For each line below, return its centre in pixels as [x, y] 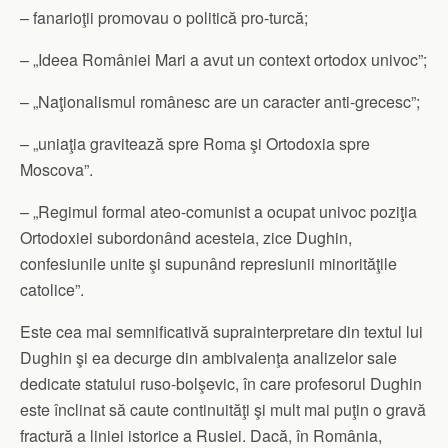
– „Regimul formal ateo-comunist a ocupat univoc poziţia [218, 211]
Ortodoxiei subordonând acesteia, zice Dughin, [186, 237]
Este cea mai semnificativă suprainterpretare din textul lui [221, 331]
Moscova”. [56, 169]
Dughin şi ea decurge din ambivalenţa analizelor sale [208, 357]
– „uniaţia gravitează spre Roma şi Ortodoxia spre [195, 143]
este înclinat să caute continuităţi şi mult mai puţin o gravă [223, 409]
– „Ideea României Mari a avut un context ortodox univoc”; [223, 59]
